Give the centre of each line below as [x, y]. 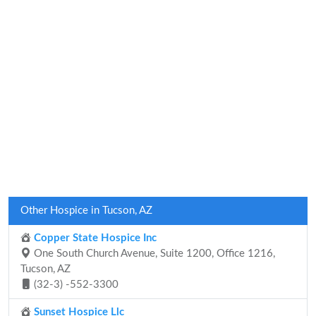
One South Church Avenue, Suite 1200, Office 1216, [153, 254]
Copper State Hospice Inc [94, 238]
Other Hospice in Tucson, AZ [86, 211]
